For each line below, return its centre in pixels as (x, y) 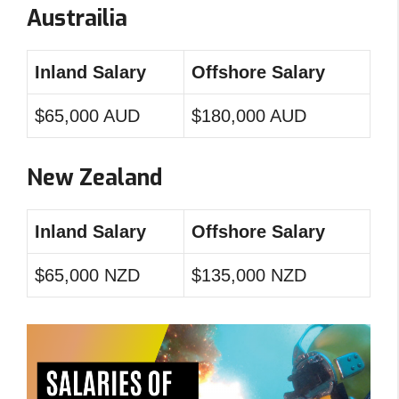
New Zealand (94, 178)
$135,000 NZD (249, 275)
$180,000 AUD (249, 116)
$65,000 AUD (87, 116)
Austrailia (77, 18)
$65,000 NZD (87, 275)
